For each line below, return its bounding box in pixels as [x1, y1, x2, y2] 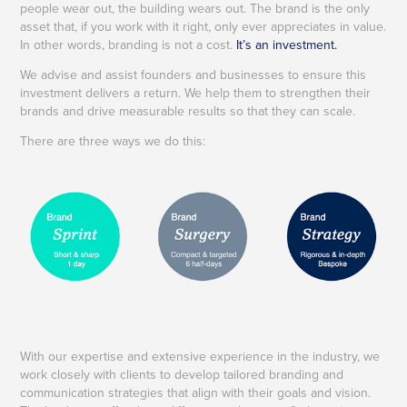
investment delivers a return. [20, 83, 185, 102]
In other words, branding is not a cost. [20, 35, 237, 54]
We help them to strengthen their [184, 83, 372, 102]
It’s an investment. [236, 35, 338, 54]
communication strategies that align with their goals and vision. [20, 383, 372, 402]
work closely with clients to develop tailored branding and [20, 365, 344, 384]
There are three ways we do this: [20, 131, 206, 150]
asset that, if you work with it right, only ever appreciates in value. [20, 16, 387, 35]
